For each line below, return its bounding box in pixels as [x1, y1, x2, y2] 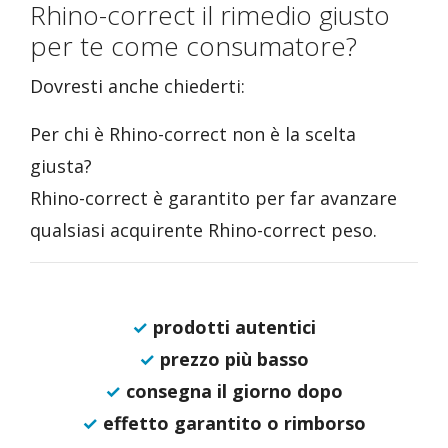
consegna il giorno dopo [121, 379, 343, 403]
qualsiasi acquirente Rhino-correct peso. [30, 218, 377, 242]
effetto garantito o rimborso [98, 411, 366, 435]
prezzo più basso [155, 347, 309, 371]
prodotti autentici [148, 315, 316, 339]
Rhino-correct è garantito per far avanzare [30, 186, 397, 210]
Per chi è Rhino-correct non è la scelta [30, 122, 356, 146]
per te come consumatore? [30, 28, 357, 64]
